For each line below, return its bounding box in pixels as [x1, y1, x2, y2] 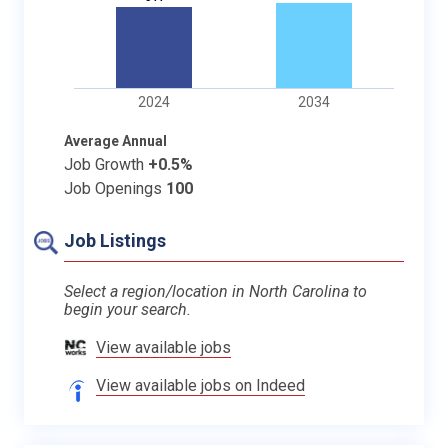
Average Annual [64, 132, 167, 149]
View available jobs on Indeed [96, 375, 305, 395]
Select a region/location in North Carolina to [64, 281, 367, 301]
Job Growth [64, 154, 148, 174]
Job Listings [64, 229, 166, 251]
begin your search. [64, 299, 191, 319]
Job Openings [64, 178, 166, 198]
